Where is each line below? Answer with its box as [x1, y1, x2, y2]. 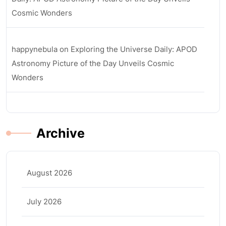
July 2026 [27, 197, 62, 206]
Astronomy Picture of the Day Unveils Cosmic [12, 59, 174, 68]
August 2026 [27, 168, 72, 178]
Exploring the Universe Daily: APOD [71, 44, 197, 54]
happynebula [12, 44, 58, 54]
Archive [36, 126, 85, 141]
